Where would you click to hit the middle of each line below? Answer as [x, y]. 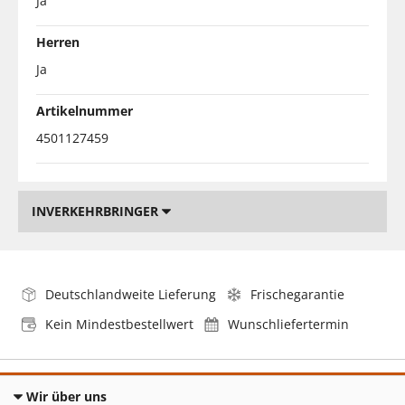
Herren [58, 42]
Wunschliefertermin [288, 324]
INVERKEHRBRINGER [97, 211]
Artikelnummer [85, 110]
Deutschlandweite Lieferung [131, 294]
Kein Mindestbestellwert [119, 324]
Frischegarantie [297, 294]
